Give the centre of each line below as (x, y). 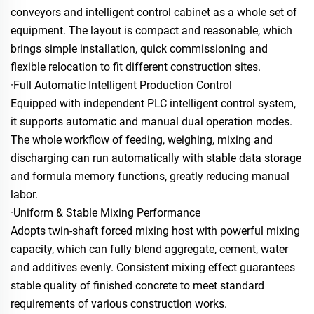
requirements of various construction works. (119, 303)
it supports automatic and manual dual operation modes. (151, 121)
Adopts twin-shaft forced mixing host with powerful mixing (155, 231)
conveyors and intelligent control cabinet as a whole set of (154, 12)
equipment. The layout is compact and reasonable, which (151, 30)
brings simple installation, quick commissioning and (139, 48)
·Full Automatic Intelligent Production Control (121, 85)
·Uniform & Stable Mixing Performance (105, 212)
